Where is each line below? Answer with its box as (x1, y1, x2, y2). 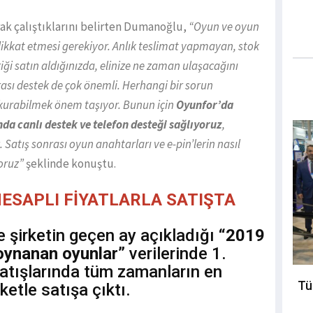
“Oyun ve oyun (189, 19, 259, 35)
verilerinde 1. (125, 244, 226, 264)
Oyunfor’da (176, 97, 233, 113)
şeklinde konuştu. (24, 156, 116, 172)
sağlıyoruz (169, 117, 222, 133)
